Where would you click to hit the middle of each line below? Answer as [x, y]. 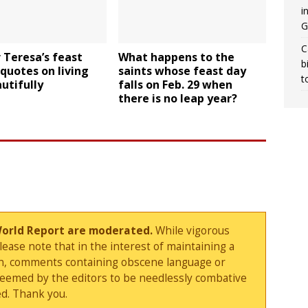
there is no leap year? [178, 99]
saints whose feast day [183, 71]
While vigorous [191, 231]
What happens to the [177, 57]
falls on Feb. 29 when [176, 85]
